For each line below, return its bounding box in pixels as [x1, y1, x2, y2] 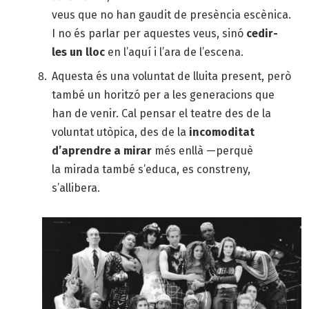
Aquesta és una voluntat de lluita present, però [52, 69, 291, 83]
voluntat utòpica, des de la [52, 125, 186, 139]
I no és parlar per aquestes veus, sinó [52, 27, 246, 41]
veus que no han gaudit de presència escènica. [52, 8, 291, 22]
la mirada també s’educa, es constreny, [52, 162, 250, 176]
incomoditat [186, 125, 255, 139]
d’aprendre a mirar [52, 143, 152, 157]
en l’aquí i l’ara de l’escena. [105, 46, 243, 59]
